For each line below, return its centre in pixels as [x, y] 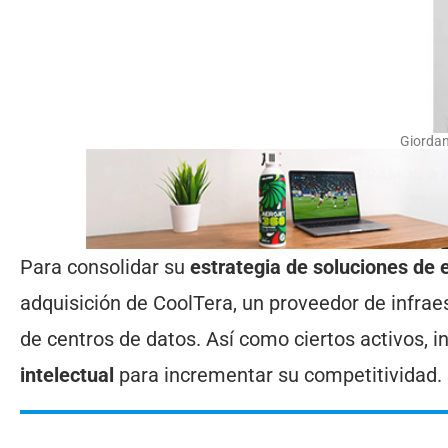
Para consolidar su [105, 266]
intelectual [67, 374]
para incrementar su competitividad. [278, 374]
